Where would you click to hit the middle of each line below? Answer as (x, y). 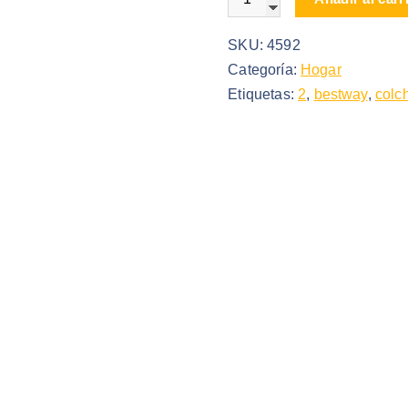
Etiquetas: (263, 95)
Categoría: (265, 70)
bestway (341, 95)
